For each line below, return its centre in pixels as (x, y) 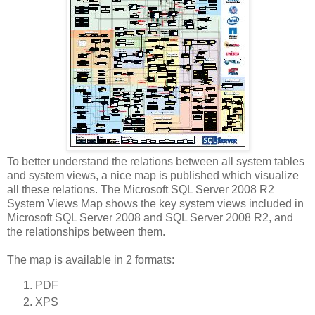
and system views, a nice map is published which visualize (153, 175)
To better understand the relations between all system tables (156, 161)
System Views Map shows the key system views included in (155, 203)
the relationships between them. (86, 231)
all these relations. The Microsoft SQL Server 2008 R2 (141, 189)
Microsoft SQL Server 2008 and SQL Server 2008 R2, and (150, 217)
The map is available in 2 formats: (91, 259)
